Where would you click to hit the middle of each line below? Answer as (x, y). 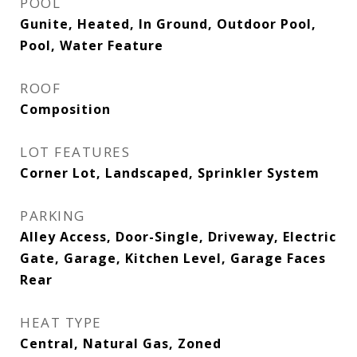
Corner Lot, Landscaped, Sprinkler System (170, 173)
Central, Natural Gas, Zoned (121, 343)
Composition (65, 109)
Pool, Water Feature (92, 45)
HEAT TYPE (61, 322)
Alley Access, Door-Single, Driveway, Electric (178, 237)
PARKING (53, 216)
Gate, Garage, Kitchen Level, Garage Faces (173, 258)
